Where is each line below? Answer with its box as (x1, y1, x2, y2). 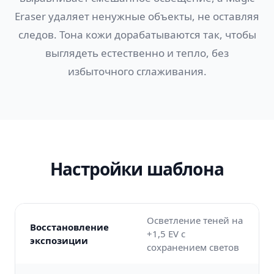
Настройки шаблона (50, 157, 224, 180)
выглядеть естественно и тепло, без (45, 46, 229, 60)
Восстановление (30, 221, 109, 233)
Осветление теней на (147, 214, 243, 226)
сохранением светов (147, 241, 239, 253)
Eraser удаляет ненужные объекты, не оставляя (15, 9, 259, 23)
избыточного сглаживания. (67, 64, 207, 78)
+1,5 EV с (147, 228, 185, 240)
